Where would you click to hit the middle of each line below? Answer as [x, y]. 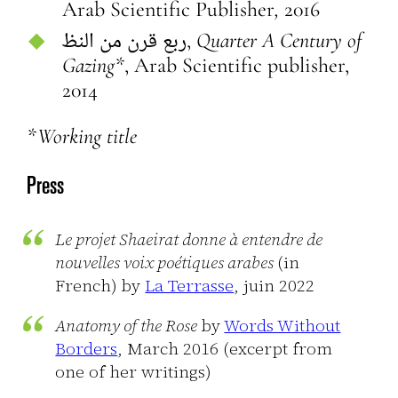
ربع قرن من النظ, [192, 41]
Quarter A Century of [279, 41]
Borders [87, 349]
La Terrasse [190, 286]
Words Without [283, 326]
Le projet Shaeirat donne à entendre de [189, 239]
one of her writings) [134, 372]
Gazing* [94, 66]
